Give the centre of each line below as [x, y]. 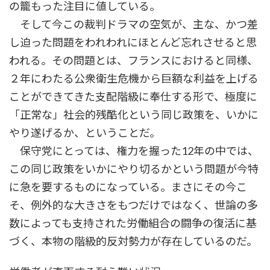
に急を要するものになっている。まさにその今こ [128, 187]
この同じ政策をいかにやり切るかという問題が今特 [134, 169]
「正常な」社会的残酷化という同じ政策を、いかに [134, 115]
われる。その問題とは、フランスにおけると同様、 [133, 61]
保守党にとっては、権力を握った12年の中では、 [134, 151]
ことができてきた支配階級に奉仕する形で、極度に [133, 97]
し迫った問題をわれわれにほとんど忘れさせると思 [133, 42]
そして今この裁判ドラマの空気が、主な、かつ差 [133, 24]
